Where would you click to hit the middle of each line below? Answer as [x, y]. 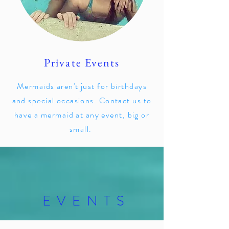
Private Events [82, 63]
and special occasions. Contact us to [82, 100]
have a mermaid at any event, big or [82, 115]
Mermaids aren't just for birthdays [82, 86]
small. [82, 129]
